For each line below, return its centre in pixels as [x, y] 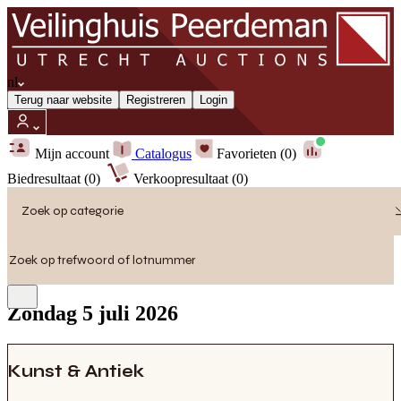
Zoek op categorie [73, 211]
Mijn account [70, 153]
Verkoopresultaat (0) [189, 178]
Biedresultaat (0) [55, 178]
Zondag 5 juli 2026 [93, 314]
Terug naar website [63, 99]
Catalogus [162, 153]
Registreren [156, 99]
